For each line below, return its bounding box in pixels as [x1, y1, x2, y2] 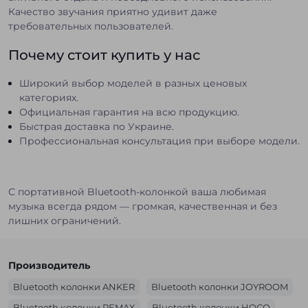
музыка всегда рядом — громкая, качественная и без [8, 199, 277, 212]
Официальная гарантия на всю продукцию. [19, 105, 239, 118]
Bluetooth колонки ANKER [13, 280, 135, 292]
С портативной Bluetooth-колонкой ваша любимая [8, 185, 266, 198]
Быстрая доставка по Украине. [19, 120, 174, 133]
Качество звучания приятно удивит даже [8, 5, 217, 18]
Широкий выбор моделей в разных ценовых [19, 76, 247, 89]
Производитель [8, 258, 90, 272]
